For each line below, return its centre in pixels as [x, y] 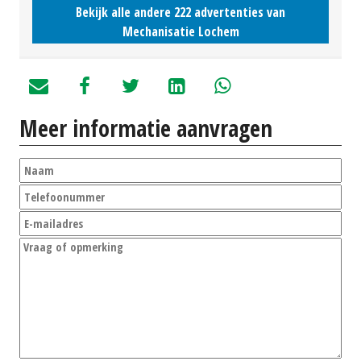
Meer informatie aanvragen [146, 129]
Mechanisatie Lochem [180, 32]
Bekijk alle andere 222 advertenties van [180, 12]
